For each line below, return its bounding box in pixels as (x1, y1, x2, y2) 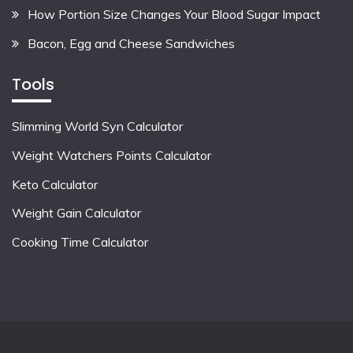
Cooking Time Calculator (12, 234, 148, 251)
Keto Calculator (12, 176, 98, 192)
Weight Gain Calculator (12, 205, 141, 221)
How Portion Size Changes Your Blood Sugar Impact (28, 6, 321, 23)
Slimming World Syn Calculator (12, 117, 183, 134)
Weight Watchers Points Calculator (12, 147, 211, 163)
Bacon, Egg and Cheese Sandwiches (28, 35, 235, 52)
